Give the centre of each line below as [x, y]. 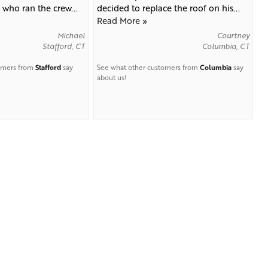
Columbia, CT [226, 46]
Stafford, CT [63, 46]
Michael [71, 36]
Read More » [122, 21]
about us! [112, 78]
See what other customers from [149, 68]
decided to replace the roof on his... [169, 8]
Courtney [234, 36]
